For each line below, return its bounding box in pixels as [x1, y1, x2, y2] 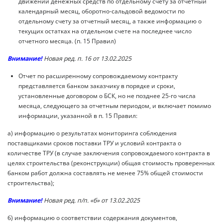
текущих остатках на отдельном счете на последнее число [18, 26, 192, 35]
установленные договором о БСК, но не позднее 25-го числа [18, 91, 196, 100]
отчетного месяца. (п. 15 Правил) [18, 36, 116, 45]
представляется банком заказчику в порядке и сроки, [18, 81, 175, 90]
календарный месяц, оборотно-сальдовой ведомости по [18, 6, 185, 15]
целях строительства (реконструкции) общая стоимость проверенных [7, 158, 215, 167]
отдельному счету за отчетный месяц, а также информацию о [18, 16, 202, 25]
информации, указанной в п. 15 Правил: [18, 111, 137, 120]
